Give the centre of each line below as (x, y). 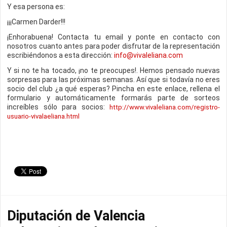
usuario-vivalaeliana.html (43, 116)
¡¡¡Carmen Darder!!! (36, 22)
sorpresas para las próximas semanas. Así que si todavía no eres (113, 80)
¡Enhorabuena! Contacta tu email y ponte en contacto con (113, 37)
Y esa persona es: (36, 7)
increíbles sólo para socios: (58, 107)
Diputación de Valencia (76, 216)
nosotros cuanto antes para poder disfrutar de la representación (113, 46)
